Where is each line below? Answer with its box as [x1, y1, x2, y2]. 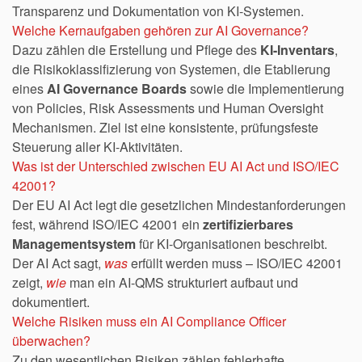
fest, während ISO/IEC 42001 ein [12, 214, 203, 234]
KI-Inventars [260, 40, 335, 59]
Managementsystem [12, 234, 136, 253]
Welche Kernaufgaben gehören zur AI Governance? [12, 20, 309, 40]
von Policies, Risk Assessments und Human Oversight [12, 98, 323, 117]
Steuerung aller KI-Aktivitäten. [12, 137, 183, 156]
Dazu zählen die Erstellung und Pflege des [12, 40, 260, 59]
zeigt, [12, 272, 46, 292]
